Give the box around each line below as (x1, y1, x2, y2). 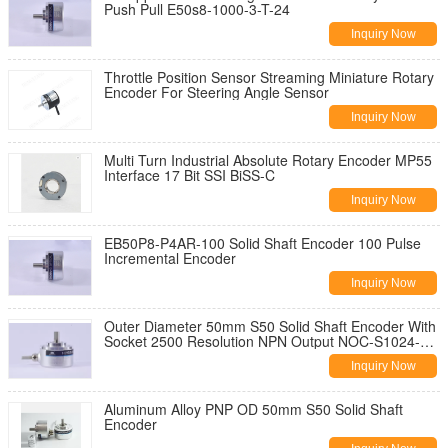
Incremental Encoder (104, 248, 236, 268)
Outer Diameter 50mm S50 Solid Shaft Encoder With (104, 316, 436, 336)
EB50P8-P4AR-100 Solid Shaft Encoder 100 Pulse (104, 233, 421, 253)
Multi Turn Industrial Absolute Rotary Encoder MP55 (104, 150, 432, 170)
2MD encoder (104, 346, 190, 366)
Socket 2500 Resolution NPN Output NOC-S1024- (104, 331, 420, 351)
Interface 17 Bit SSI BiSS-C (104, 165, 275, 185)
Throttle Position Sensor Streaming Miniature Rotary (104, 67, 434, 87)
